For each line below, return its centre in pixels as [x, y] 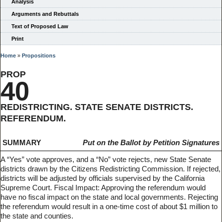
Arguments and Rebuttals [45, 14]
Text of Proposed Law [40, 27]
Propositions [39, 56]
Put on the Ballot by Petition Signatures [151, 143]
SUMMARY [22, 143]
